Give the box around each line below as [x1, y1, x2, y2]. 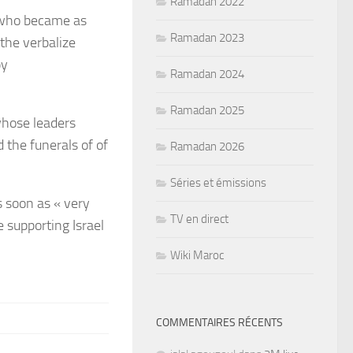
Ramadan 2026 [170, 139, 244, 154]
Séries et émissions [170, 175, 266, 190]
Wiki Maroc [170, 247, 224, 262]
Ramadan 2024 [170, 66, 244, 81]
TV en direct [170, 211, 229, 226]
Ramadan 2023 [170, 30, 244, 45]
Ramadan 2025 [170, 102, 244, 117]
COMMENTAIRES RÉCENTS [156, 315, 283, 329]
